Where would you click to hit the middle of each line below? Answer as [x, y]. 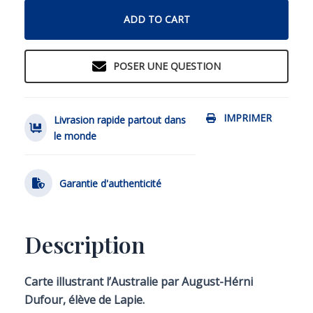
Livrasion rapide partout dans [119, 120]
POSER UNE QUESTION [167, 66]
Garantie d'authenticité [110, 183]
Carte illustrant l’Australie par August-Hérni [139, 282]
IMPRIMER [248, 118]
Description [85, 244]
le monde [75, 136]
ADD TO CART [156, 19]
